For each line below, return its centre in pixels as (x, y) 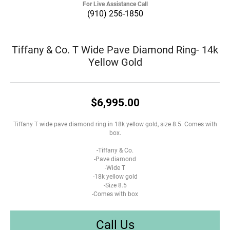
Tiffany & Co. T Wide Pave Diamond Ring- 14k (115, 49)
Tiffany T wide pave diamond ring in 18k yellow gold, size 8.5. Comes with (115, 124)
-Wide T (115, 167)
